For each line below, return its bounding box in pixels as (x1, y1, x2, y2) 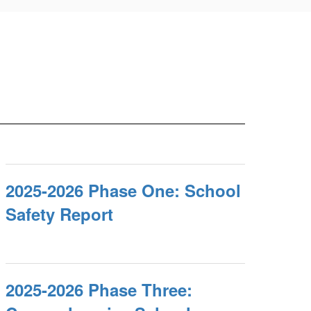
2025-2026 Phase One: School (6, 178, 242, 202)
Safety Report (6, 202, 114, 226)
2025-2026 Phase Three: (6, 278, 193, 301)
